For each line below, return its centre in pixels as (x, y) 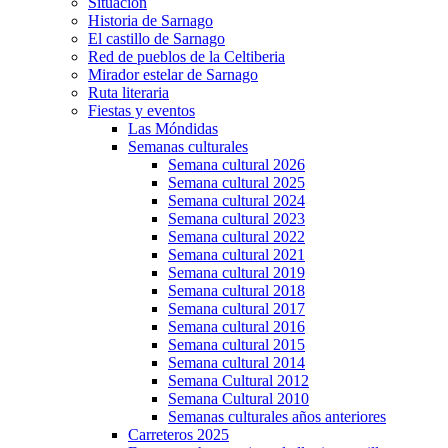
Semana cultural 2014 (236, 362)
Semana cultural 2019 (236, 272)
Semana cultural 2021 (236, 254)
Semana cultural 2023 (236, 218)
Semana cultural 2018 (236, 290)
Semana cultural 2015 (236, 344)
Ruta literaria (128, 92)
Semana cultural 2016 (236, 326)
